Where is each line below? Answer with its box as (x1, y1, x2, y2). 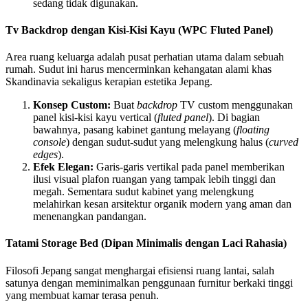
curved (269, 136, 298, 148)
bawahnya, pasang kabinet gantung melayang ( (33, 124, 236, 136)
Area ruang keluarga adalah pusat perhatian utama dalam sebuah (5, 51, 284, 63)
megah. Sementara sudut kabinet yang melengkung (33, 186, 254, 198)
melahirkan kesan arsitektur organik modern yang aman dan (33, 198, 291, 210)
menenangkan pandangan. (33, 210, 146, 223)
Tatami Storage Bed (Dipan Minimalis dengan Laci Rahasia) (5, 237, 287, 250)
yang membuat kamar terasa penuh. (5, 289, 159, 301)
